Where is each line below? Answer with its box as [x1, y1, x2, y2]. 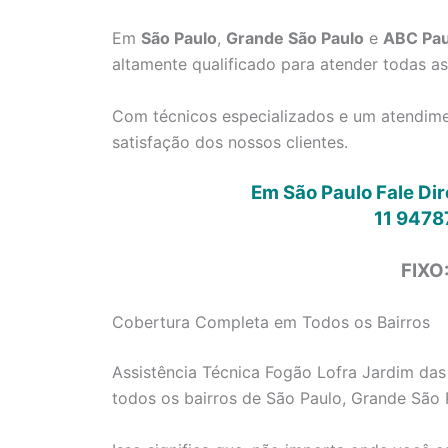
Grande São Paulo [226, 28, 364, 49]
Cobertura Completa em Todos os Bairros [112, 312, 430, 333]
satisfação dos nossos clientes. [112, 131, 348, 152]
